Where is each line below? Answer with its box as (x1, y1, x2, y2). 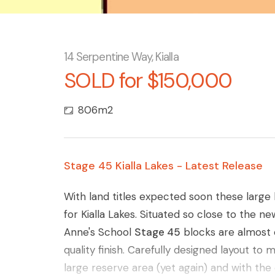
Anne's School (64, 225, 134, 239)
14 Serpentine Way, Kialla (64, 49, 179, 65)
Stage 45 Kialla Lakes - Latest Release (64, 158, 263, 173)
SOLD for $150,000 (64, 67, 232, 95)
